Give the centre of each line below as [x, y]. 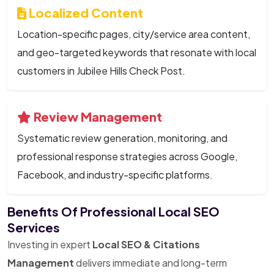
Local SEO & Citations [146, 244]
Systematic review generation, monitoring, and [122, 138]
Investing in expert [50, 244]
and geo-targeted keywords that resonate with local [137, 52]
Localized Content [85, 12]
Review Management [97, 116]
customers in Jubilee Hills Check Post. [101, 70]
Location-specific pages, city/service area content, [134, 34]
